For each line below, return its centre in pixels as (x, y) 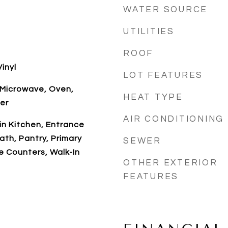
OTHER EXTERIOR (170, 163)
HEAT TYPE (153, 97)
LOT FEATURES (163, 75)
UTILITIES (149, 32)
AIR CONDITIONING (174, 119)
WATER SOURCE (165, 10)
